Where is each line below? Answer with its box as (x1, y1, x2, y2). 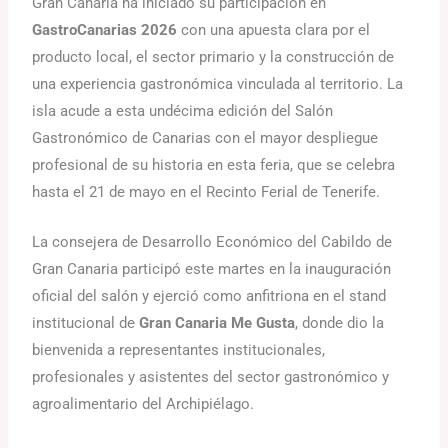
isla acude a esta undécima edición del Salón (32, 101, 334, 120)
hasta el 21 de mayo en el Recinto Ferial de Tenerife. (32, 182, 381, 201)
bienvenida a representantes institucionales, (32, 341, 326, 360)
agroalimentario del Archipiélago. (32, 395, 255, 414)
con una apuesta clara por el (177, 20, 371, 39)
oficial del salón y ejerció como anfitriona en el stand (32, 287, 387, 306)
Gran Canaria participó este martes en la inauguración (32, 260, 392, 279)
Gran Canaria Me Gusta (139, 314, 296, 333)
